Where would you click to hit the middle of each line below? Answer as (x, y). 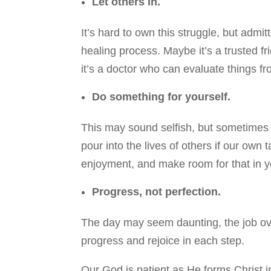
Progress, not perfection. (157, 192)
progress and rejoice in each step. (163, 241)
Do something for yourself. (162, 97)
